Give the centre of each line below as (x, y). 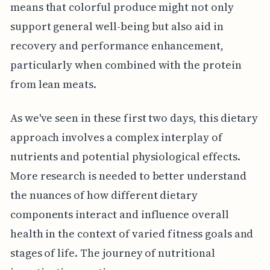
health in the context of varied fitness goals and (132, 233)
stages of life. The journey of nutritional (112, 253)
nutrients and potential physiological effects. (125, 156)
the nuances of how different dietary (104, 195)
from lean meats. (53, 84)
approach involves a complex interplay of (116, 137)
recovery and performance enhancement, (117, 45)
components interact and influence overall (119, 214)
